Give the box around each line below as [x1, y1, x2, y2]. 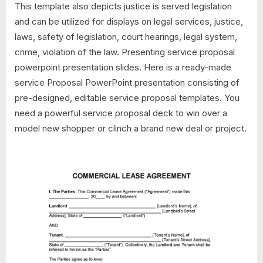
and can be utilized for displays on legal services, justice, [15, 16, 243, 28]
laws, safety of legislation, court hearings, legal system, [15, 31, 237, 43]
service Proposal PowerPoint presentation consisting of [15, 77, 240, 89]
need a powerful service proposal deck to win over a [15, 107, 227, 119]
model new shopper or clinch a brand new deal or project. [15, 123, 247, 134]
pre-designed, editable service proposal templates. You [15, 92, 240, 104]
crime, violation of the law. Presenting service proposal [15, 46, 235, 58]
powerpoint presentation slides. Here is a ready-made [15, 62, 231, 73]
